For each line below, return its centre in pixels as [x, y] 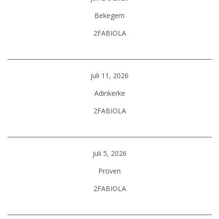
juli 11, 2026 [109, 76]
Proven [109, 171]
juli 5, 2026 [109, 153]
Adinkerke [109, 93]
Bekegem [109, 15]
